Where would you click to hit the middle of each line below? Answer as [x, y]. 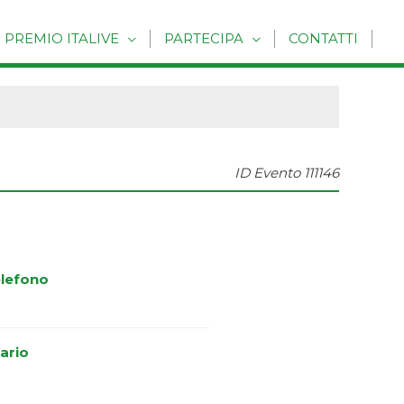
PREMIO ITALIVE [62, 39]
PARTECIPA [204, 39]
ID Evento [267, 173]
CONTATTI [323, 39]
